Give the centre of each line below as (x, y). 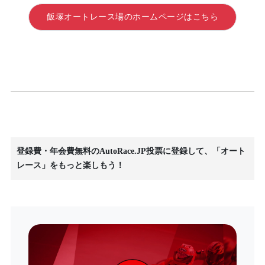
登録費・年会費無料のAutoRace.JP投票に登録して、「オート (131, 151)
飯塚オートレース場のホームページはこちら (132, 17)
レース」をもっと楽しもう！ (70, 165)
